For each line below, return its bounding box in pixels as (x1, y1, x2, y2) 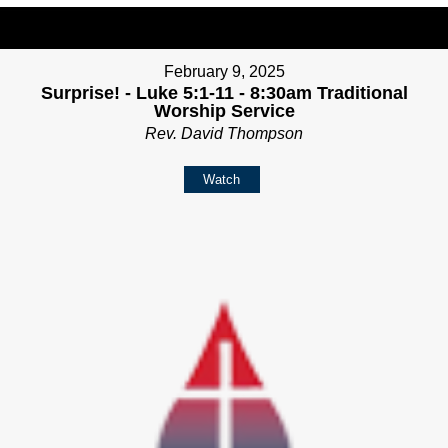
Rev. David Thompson (145, 125, 303, 143)
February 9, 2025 (163, 63, 285, 81)
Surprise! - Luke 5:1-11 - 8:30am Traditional (40, 83, 408, 104)
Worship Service (153, 101, 295, 122)
